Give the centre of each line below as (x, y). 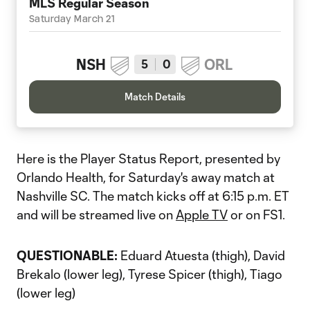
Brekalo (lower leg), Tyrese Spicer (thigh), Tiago (149, 274)
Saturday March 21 (72, 19)
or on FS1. (256, 215)
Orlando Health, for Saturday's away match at (146, 177)
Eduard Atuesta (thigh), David (201, 255)
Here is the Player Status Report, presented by (148, 158)
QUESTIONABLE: (67, 255)
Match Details (155, 97)
